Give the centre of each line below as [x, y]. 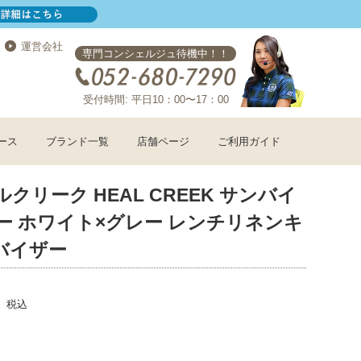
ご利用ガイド [249, 141]
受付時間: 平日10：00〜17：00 [156, 99]
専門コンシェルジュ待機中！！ [156, 54]
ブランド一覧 [77, 141]
